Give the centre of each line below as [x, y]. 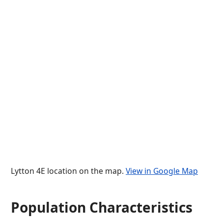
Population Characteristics [102, 207]
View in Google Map [162, 171]
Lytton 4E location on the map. [68, 171]
